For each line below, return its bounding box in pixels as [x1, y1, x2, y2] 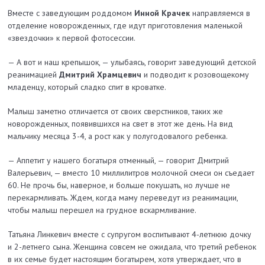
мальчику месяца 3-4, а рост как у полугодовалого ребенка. [8, 131, 228, 142]
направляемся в [190, 8, 251, 19]
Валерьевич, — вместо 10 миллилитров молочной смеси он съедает [8, 167, 255, 179]
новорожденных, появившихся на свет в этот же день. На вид [8, 118, 234, 130]
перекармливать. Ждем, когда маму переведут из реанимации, [8, 192, 238, 203]
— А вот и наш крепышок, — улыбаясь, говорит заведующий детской [8, 57, 257, 68]
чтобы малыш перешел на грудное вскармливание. [8, 205, 197, 216]
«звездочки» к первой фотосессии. [8, 33, 136, 44]
